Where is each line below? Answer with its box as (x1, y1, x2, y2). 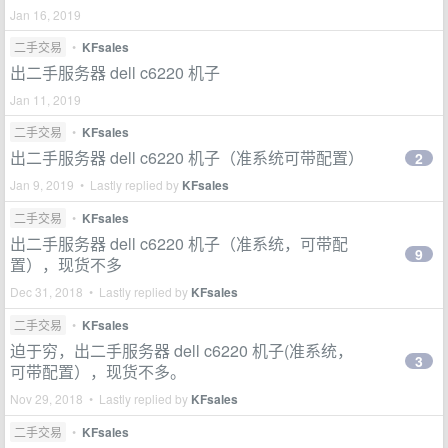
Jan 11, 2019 (10, 90, 81, 108)
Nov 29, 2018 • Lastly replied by (10, 389, 191, 407)
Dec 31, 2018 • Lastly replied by (10, 282, 191, 300)
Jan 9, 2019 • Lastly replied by (10, 175, 182, 193)
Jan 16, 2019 (10, 5, 81, 23)
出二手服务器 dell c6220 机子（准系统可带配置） (10, 145, 364, 169)
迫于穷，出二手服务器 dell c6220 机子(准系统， (10, 338, 353, 362)
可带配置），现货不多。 (10, 359, 186, 383)
